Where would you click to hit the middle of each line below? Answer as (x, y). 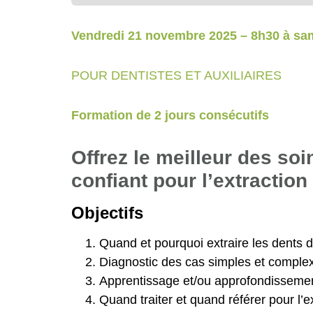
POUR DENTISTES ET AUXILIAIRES (176, 76)
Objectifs (107, 213)
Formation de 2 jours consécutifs (170, 116)
